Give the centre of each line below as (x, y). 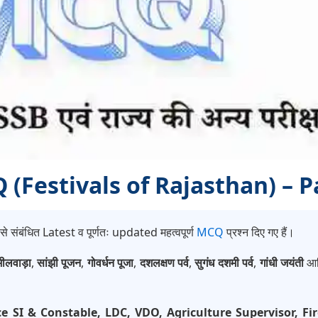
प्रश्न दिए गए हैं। (259, 232)
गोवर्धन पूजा (110, 263)
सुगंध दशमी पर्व (224, 263)
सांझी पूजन (59, 263)
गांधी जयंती (281, 263)
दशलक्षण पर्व (164, 263)
